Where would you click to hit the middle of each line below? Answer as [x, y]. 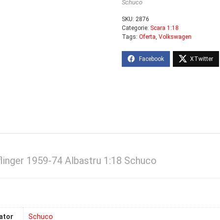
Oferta [147, 37]
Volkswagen [175, 37]
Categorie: [136, 28]
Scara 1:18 [165, 28]
